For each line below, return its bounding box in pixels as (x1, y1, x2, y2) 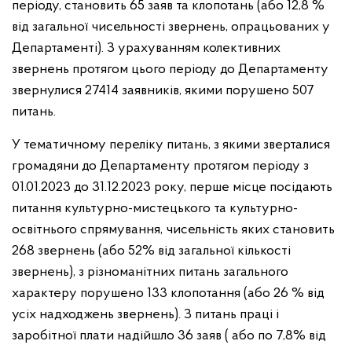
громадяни (12, 159, 82, 174)
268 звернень (12, 244, 98, 258)
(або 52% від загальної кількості (98, 244, 291, 258)
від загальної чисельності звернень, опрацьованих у (12, 20, 330, 35)
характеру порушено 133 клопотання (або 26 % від (12, 286, 324, 301)
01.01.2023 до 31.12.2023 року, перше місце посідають (12, 180, 332, 195)
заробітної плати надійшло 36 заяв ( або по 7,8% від (12, 328, 326, 343)
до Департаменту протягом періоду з (82, 159, 309, 174)
